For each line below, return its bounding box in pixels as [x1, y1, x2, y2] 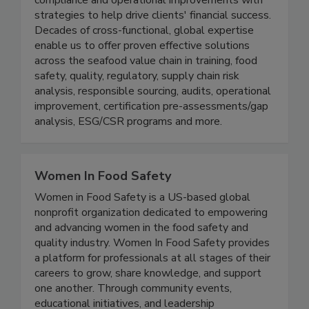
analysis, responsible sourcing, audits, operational [34, 112, 271, 128]
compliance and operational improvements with [34, 21, 263, 37]
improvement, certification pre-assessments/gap [34, 127, 268, 143]
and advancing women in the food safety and [34, 248, 248, 264]
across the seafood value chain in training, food [34, 81, 257, 97]
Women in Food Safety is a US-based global [34, 218, 250, 234]
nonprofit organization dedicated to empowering [34, 233, 268, 249]
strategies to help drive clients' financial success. [34, 36, 271, 52]
